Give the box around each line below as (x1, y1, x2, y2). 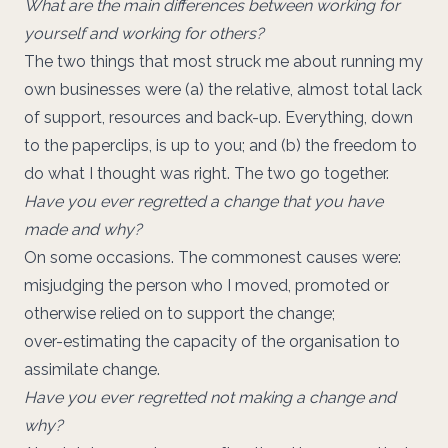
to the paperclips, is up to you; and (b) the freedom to (24, 136, 417, 155)
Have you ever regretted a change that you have (24, 192, 383, 211)
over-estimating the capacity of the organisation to (24, 332, 400, 351)
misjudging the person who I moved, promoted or (24, 276, 389, 295)
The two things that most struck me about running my (24, 52, 423, 71)
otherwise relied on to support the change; (24, 304, 335, 323)
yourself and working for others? (24, 24, 264, 43)
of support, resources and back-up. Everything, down (24, 108, 413, 127)
